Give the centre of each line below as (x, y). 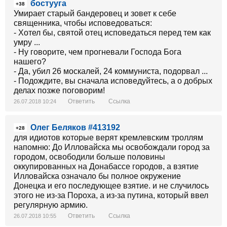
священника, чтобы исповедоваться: (83, 23)
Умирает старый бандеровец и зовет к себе (95, 13)
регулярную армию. (51, 205)
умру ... (27, 42)
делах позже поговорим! (59, 90)
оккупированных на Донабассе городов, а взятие (106, 166)
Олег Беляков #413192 (75, 127)
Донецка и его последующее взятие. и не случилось (111, 186)
